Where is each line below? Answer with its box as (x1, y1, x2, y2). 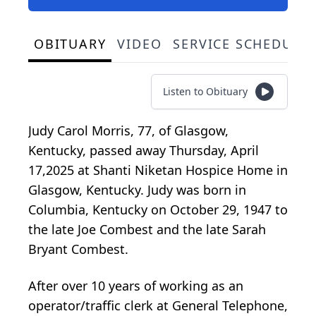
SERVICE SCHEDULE (173, 35, 309, 53)
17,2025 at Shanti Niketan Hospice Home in (28, 162, 288, 179)
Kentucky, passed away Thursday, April (28, 142, 259, 159)
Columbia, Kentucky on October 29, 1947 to (28, 201, 288, 219)
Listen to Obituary (163, 85, 248, 99)
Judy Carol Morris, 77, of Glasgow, (28, 122, 229, 140)
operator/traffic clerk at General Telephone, (28, 297, 288, 315)
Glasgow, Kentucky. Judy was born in (28, 181, 246, 199)
